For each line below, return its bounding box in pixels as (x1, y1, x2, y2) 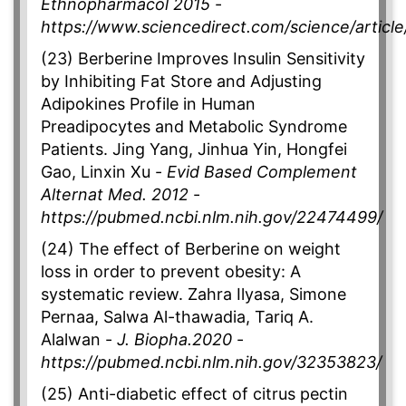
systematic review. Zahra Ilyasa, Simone (41, 285, 346, 304)
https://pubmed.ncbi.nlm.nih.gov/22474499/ (41, 208, 382, 227)
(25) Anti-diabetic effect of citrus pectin (41, 384, 348, 404)
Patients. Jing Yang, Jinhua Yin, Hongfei (41, 140, 347, 159)
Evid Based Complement (167, 162, 357, 182)
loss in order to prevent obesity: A (41, 262, 301, 282)
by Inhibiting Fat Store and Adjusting (41, 72, 322, 92)
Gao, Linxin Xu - (41, 162, 167, 182)
